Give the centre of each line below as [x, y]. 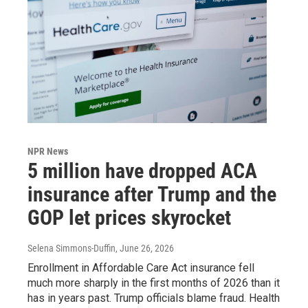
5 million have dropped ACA [142, 170]
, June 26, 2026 [145, 248]
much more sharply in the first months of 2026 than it [154, 283]
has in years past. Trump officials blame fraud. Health [154, 298]
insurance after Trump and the [152, 194]
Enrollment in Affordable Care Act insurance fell [141, 267]
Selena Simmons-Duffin [71, 248]
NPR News [48, 151]
